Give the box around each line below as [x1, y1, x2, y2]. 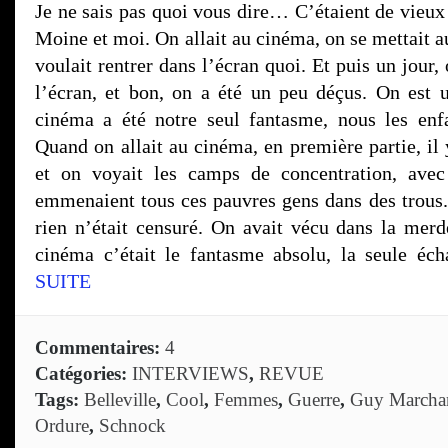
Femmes [214, 388, 278, 410]
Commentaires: [35, 336, 165, 358]
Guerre [288, 388, 340, 410]
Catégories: [35, 362, 132, 384]
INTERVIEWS [132, 362, 249, 384]
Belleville [84, 388, 156, 410]
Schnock [99, 414, 166, 436]
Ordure [35, 414, 89, 436]
